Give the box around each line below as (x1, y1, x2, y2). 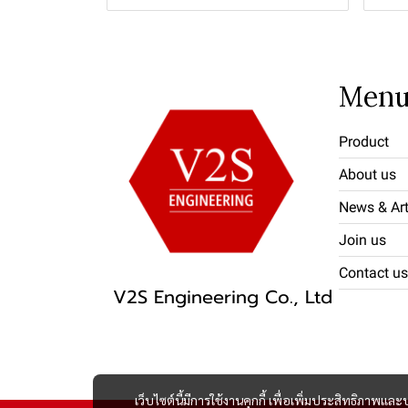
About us (339, 166, 396, 184)
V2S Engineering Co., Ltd (113, 283, 332, 311)
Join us (339, 231, 386, 250)
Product (339, 133, 389, 151)
